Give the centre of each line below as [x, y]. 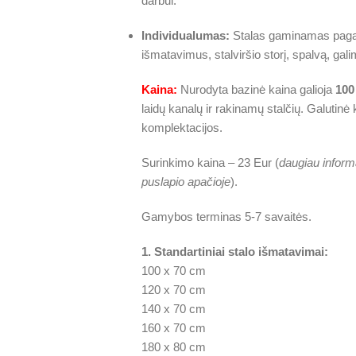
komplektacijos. [182, 128]
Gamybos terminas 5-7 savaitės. [226, 217]
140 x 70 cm [173, 309]
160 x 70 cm [173, 328]
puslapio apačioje [186, 182]
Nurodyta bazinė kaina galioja [256, 89]
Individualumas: [185, 35]
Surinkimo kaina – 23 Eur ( [210, 163]
